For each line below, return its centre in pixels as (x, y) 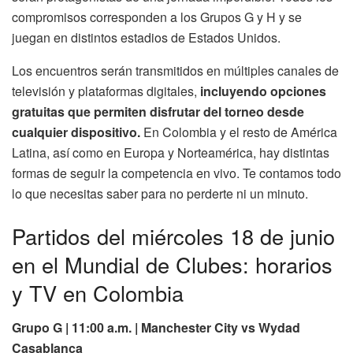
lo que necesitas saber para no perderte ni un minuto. (160, 193)
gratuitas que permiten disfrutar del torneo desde (158, 111)
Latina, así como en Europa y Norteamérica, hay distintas (171, 152)
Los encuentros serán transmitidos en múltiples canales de (175, 70)
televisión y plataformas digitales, (106, 91)
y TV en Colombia (98, 292)
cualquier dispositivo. (76, 132)
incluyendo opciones (263, 91)
